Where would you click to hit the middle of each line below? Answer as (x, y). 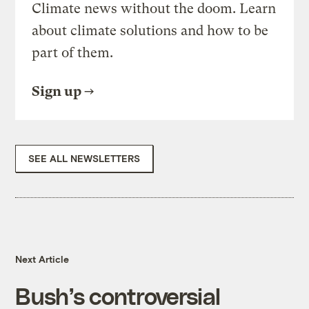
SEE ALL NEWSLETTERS (84, 159)
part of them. (73, 53)
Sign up (57, 92)
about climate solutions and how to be (150, 31)
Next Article (42, 259)
